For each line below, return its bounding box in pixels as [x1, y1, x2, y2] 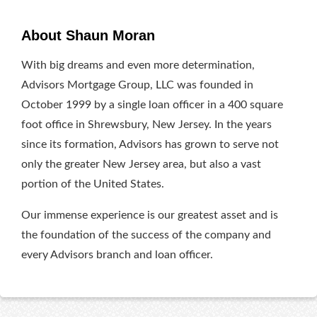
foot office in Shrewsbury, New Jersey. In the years [21, 118, 272, 130]
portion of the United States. [21, 178, 164, 190]
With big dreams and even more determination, [21, 59, 255, 71]
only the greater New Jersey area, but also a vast [21, 158, 261, 170]
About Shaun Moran [21, 27, 155, 43]
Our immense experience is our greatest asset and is [21, 209, 278, 221]
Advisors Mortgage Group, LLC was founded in [21, 79, 253, 91]
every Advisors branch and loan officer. [21, 248, 213, 260]
